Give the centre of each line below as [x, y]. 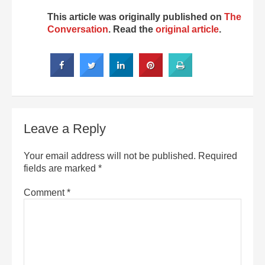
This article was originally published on [136, 17]
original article [187, 29]
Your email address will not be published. [110, 156]
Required [218, 156]
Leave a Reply [65, 129]
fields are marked [61, 168]
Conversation [78, 29]
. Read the [132, 29]
